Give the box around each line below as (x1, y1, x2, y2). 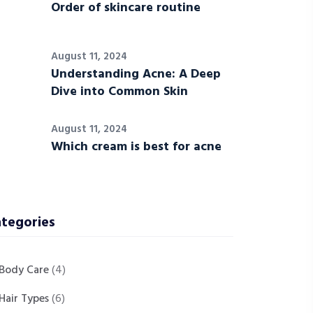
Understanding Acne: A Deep (51, 64, 221, 85)
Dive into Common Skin (51, 82, 188, 102)
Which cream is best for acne (51, 137, 221, 157)
